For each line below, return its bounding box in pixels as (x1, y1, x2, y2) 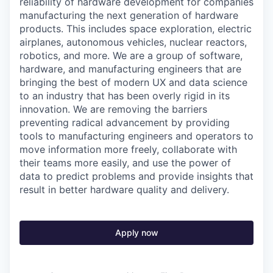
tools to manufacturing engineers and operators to (19, 130, 253, 143)
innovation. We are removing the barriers (19, 103, 207, 116)
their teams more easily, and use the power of (19, 157, 231, 169)
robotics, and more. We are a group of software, (19, 49, 243, 62)
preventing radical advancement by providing (19, 116, 230, 129)
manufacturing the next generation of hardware (19, 9, 238, 22)
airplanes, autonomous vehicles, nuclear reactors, (19, 36, 247, 49)
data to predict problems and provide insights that (19, 170, 253, 183)
